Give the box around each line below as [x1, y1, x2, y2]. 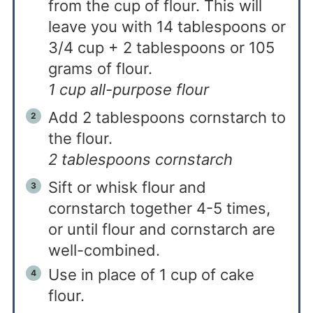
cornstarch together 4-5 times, [48, 198, 270, 217]
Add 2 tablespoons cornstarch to [48, 108, 286, 126]
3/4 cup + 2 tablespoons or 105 [48, 38, 275, 57]
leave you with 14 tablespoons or [48, 17, 286, 36]
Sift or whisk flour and [48, 177, 206, 196]
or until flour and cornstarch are [48, 219, 275, 238]
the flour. [48, 129, 112, 147]
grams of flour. [48, 59, 152, 78]
